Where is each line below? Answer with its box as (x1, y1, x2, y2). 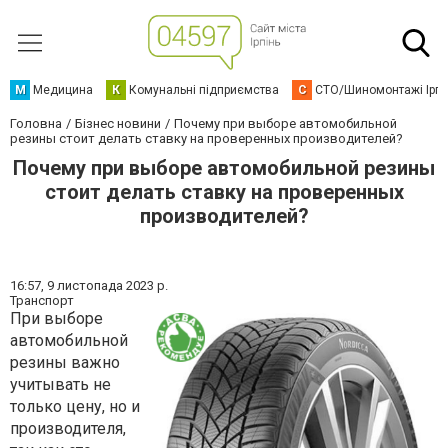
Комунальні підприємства (129, 83, 279, 97)
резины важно (10, 353, 120, 372)
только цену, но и (10, 397, 140, 416)
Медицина (33, 83, 93, 97)
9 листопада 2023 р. (47, 278, 168, 293)
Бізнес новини (75, 116, 161, 131)
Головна (10, 116, 62, 131)
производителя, (10, 419, 126, 438)
